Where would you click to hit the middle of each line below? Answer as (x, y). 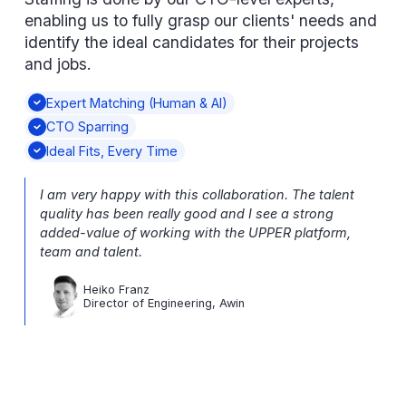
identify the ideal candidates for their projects (191, 43)
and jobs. (58, 64)
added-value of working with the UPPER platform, (195, 233)
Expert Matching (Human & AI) (136, 102)
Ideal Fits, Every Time (111, 150)
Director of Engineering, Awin (164, 303)
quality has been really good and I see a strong (186, 214)
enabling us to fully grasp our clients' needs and (200, 21)
